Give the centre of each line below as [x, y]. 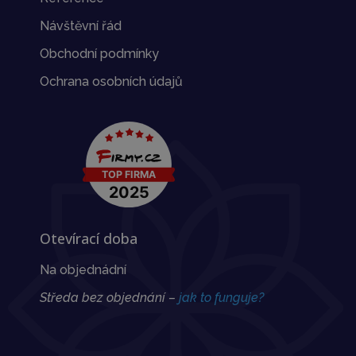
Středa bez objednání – [109, 298]
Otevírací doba [89, 239]
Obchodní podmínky [99, 54]
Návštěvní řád [81, 26]
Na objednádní [83, 270]
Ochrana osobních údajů [111, 82]
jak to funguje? [221, 298]
